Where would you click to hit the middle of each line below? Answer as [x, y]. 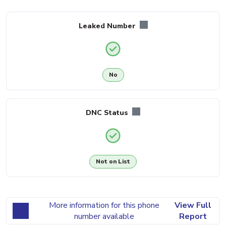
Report [193, 216]
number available [104, 216]
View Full [193, 205]
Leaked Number [108, 26]
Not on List [113, 162]
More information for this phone [104, 205]
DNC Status [108, 112]
